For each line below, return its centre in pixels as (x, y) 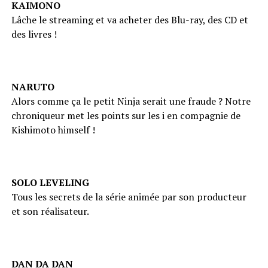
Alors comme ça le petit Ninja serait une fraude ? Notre (131, 101)
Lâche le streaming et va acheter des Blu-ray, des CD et (130, 19)
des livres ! (34, 34)
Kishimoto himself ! (53, 130)
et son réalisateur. (50, 211)
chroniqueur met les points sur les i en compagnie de (126, 115)
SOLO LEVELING (50, 182)
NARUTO (33, 86)
